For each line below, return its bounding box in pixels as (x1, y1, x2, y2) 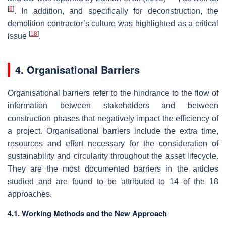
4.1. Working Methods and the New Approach (8, 207, 167, 219)
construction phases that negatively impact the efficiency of (8, 114, 218, 123)
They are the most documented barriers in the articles (8, 164, 218, 173)
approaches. (8, 189, 52, 198)
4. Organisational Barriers (15, 62, 140, 77)
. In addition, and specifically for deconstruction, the (14, 6, 218, 15)
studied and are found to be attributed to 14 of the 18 (8, 177, 218, 186)
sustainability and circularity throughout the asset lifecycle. (8, 151, 218, 160)
